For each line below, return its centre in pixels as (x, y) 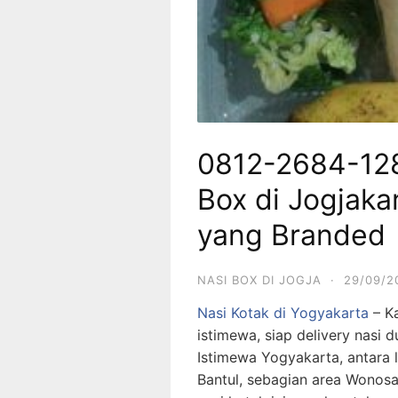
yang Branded (291, 235)
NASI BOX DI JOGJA (259, 280)
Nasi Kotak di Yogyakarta (283, 313)
